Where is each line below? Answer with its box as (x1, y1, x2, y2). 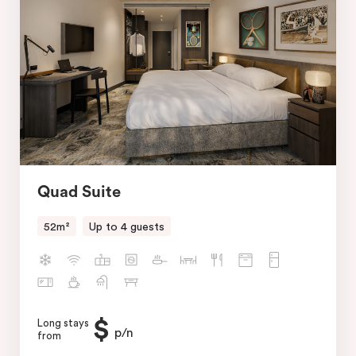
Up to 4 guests (89, 221, 164, 233)
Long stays (37, 318, 89, 329)
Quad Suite (37, 184, 121, 200)
